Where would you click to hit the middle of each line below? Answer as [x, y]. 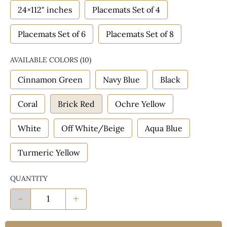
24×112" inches [45, 10]
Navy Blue [121, 80]
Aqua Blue [164, 128]
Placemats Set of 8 [140, 34]
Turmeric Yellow [49, 153]
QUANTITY [29, 179]
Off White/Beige [93, 128]
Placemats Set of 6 [52, 34]
